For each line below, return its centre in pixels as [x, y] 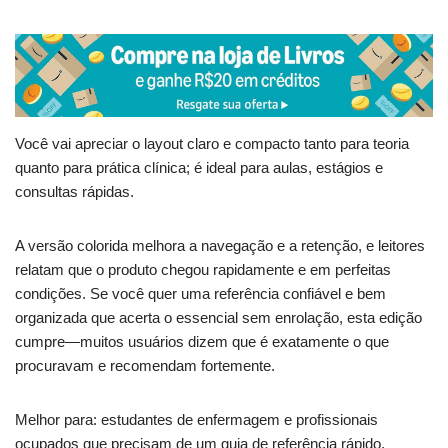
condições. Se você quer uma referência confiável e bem [200, 293]
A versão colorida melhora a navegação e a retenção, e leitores [220, 245]
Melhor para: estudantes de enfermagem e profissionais [196, 419]
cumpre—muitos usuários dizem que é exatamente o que [202, 341]
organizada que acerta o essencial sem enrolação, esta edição [218, 317]
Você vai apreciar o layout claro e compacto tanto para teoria [212, 143]
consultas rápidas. [74, 191]
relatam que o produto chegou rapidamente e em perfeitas [203, 269]
